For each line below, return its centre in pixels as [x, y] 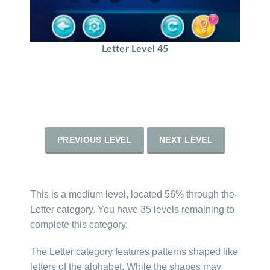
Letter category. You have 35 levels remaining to [132, 209]
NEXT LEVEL [186, 140]
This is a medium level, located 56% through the [132, 194]
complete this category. [79, 224]
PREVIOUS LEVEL [95, 140]
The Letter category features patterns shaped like [134, 251]
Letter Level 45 [135, 49]
